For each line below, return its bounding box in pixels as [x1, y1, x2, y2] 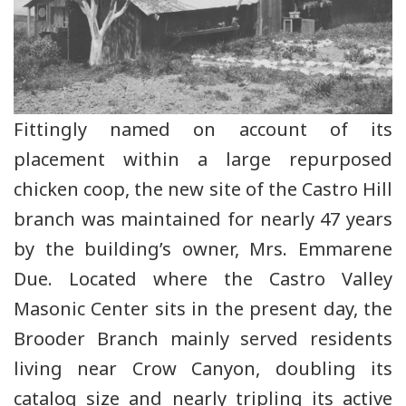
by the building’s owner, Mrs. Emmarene [14, 237, 392, 262]
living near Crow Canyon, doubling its [14, 356, 392, 382]
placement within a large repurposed [14, 147, 392, 172]
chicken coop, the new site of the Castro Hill [14, 177, 392, 202]
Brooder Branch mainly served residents [14, 326, 392, 352]
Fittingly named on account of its [14, 117, 392, 142]
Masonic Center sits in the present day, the [14, 296, 392, 322]
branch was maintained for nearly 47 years [14, 207, 392, 232]
